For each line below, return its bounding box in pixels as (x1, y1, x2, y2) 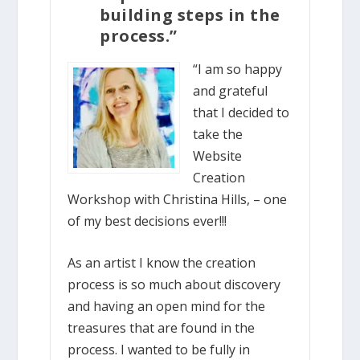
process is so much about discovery (67, 276, 281, 294)
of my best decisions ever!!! (67, 211, 227, 230)
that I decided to (193, 103, 289, 121)
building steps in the (100, 3, 280, 26)
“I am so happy (193, 59, 282, 78)
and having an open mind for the (67, 297, 266, 316)
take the (193, 125, 243, 143)
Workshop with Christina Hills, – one (67, 190, 288, 208)
